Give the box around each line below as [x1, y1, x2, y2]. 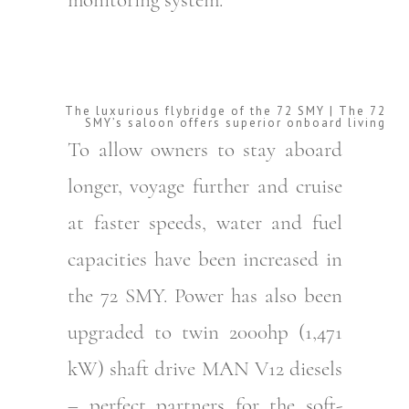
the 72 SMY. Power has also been [67, 283, 343, 309]
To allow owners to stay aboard [67, 137, 343, 163]
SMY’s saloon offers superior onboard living [85, 115, 386, 131]
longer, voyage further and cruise [67, 173, 343, 200]
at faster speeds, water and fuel [67, 210, 343, 236]
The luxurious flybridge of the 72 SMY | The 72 [65, 103, 386, 120]
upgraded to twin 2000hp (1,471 [67, 320, 343, 346]
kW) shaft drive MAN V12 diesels [67, 356, 343, 383]
